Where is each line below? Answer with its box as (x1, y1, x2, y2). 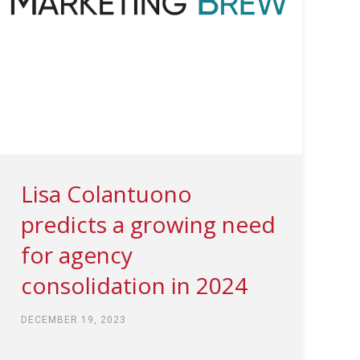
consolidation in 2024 (20, 269, 247, 301)
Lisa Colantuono (20, 178, 192, 209)
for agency (20, 239, 133, 270)
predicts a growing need (20, 208, 276, 239)
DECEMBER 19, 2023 (20, 313, 126, 325)
